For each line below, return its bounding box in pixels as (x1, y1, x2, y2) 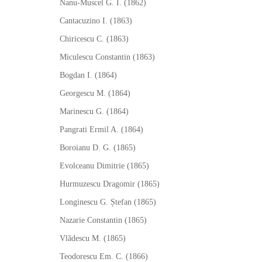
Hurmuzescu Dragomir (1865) (60, 180, 160, 188)
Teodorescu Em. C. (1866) (60, 252, 148, 261)
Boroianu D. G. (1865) (60, 143, 136, 152)
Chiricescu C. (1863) (60, 35, 129, 43)
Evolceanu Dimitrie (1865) (60, 161, 149, 170)
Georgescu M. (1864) (60, 89, 130, 98)
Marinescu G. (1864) (60, 107, 129, 116)
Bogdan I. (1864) (60, 71, 117, 80)
